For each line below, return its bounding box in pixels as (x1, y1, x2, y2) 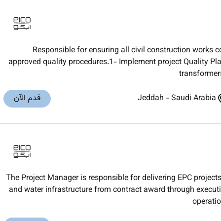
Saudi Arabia (171, 92, 216, 105)
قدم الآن (14, 92, 41, 105)
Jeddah (138, 92, 164, 105)
